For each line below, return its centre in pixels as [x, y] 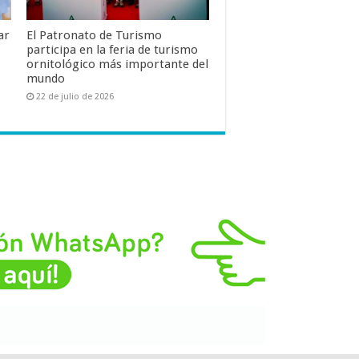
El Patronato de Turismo [94, 35]
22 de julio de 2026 [75, 96]
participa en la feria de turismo [112, 49]
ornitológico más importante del [117, 64]
